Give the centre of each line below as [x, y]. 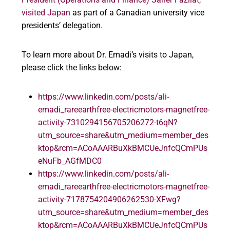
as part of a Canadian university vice [138, 12]
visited [33, 12]
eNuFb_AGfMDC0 [70, 161]
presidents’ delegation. [63, 25]
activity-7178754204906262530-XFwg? [109, 199]
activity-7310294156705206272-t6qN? [108, 122]
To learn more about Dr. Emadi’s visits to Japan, [108, 54]
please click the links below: [72, 67]
